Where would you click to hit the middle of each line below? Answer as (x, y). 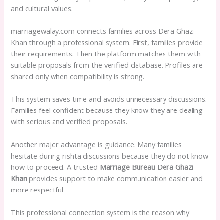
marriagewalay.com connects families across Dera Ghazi (103, 31)
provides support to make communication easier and (115, 178)
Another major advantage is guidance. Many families (96, 144)
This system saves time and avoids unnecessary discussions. (109, 99)
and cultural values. (42, 8)
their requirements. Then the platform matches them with (106, 54)
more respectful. (38, 189)
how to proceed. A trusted (55, 167)
